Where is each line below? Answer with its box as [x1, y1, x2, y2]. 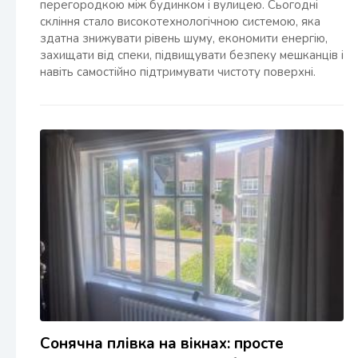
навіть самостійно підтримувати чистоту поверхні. [40, 64, 316, 80]
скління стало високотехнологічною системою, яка [40, 14, 320, 30]
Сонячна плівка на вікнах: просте [40, 333, 284, 354]
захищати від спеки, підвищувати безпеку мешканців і [40, 47, 344, 63]
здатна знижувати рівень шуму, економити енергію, [40, 30, 328, 46]
